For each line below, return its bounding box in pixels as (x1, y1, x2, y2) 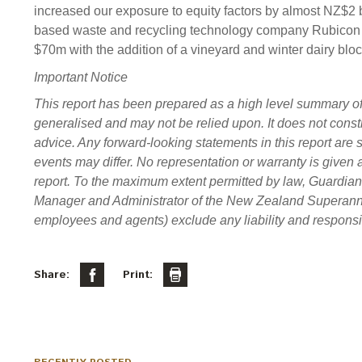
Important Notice (34, 69, 128, 84)
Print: (123, 266, 153, 283)
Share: (34, 266, 69, 283)
